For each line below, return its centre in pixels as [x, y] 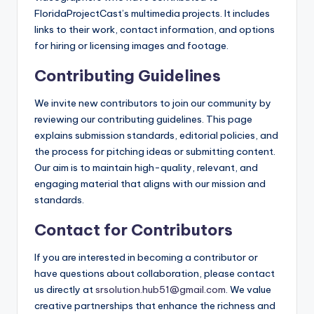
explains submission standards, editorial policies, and [156, 136]
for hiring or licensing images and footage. [131, 46]
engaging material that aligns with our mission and [150, 184]
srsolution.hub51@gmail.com [161, 290]
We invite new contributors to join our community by [153, 103]
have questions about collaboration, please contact [155, 274]
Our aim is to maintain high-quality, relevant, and [146, 168]
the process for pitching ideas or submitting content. [155, 152]
